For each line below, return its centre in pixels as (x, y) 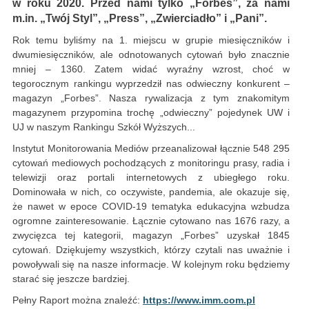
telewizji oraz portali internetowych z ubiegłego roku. (151, 178)
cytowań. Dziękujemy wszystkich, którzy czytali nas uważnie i (151, 250)
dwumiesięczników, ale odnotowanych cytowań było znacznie (151, 55)
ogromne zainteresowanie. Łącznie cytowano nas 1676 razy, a (151, 221)
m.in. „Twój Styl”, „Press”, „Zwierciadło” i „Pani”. (140, 19)
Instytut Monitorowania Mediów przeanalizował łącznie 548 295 (151, 149)
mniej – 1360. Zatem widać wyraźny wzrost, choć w (151, 69)
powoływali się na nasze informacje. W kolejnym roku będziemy (151, 265)
